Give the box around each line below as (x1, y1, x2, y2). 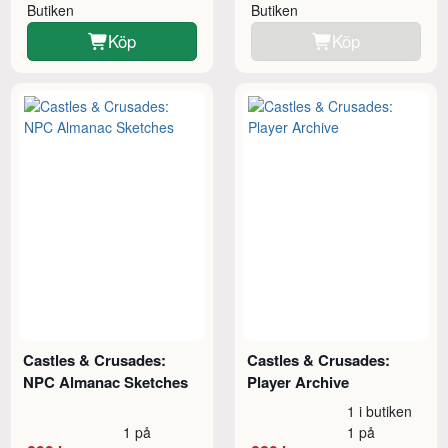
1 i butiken (347, 400, 413, 421)
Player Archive (247, 370, 350, 393)
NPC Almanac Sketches (23, 370, 189, 393)
